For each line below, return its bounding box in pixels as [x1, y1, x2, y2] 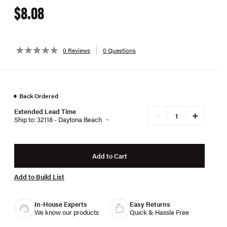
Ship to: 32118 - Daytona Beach [14, 115, 102, 124]
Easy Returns [130, 199, 170, 209]
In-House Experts [34, 199, 87, 209]
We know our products [34, 207, 99, 217]
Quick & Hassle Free [130, 207, 189, 217]
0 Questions [103, 46, 136, 55]
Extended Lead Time [14, 106, 76, 116]
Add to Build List [14, 172, 64, 181]
